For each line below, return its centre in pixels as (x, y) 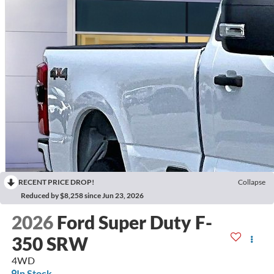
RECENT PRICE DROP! (56, 182)
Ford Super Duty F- (134, 222)
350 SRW (50, 243)
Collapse (252, 182)
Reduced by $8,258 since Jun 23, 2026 (82, 196)
